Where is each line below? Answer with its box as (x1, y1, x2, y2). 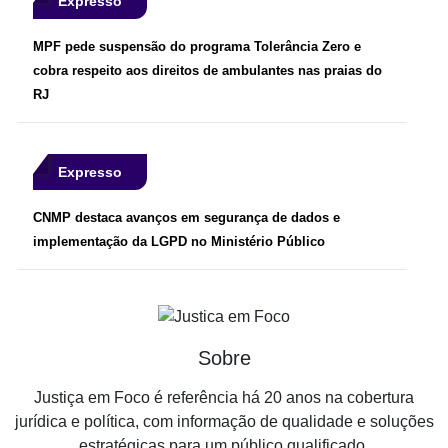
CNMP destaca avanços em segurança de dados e (33, 209, 340, 225)
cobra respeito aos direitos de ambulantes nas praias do (33, 62, 382, 78)
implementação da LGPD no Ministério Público (33, 233, 325, 249)
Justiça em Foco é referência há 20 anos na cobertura (34, 388, 414, 406)
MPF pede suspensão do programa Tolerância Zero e (33, 38, 361, 54)
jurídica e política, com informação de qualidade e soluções (14, 412, 434, 430)
